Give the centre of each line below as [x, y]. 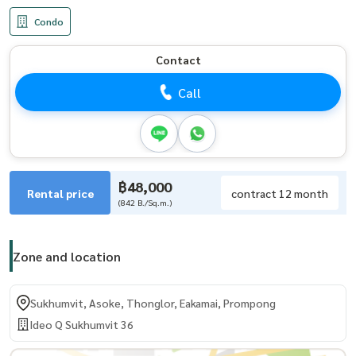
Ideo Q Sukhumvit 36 [81, 324]
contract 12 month [280, 193]
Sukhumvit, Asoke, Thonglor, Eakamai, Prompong [153, 303]
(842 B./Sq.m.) [145, 202]
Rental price [60, 193]
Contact [178, 60]
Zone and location [67, 256]
